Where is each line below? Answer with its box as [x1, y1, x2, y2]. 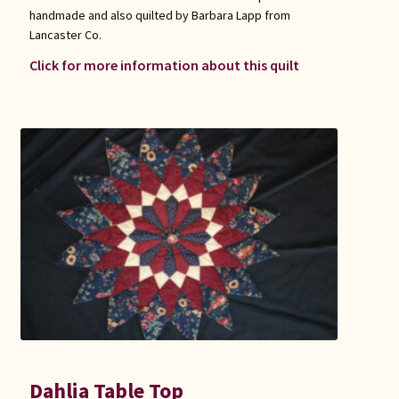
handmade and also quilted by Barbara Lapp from [28, 6, 290, 23]
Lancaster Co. [28, 26, 102, 43]
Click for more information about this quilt [28, 55, 299, 74]
